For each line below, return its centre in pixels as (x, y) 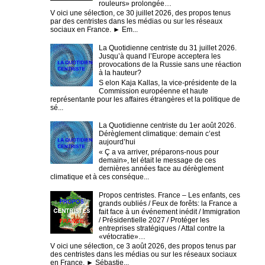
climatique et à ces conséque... (100, 177)
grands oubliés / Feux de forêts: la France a (168, 203)
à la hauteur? (120, 73)
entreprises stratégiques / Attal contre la (161, 228)
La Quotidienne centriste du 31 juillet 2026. (167, 48)
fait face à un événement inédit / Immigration (169, 211)
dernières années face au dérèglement (161, 168)
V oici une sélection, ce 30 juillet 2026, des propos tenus (140, 13)
